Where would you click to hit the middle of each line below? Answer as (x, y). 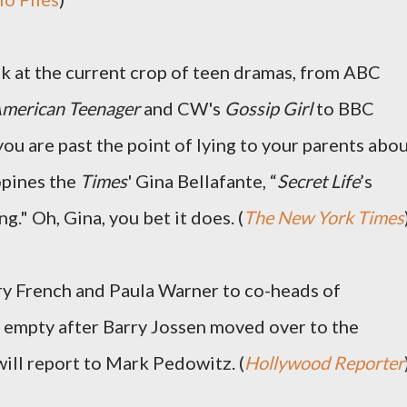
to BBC (345, 108)
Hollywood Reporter (324, 362)
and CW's (182, 108)
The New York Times (324, 217)
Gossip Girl (270, 108)
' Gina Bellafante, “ (202, 181)
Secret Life (318, 181)
